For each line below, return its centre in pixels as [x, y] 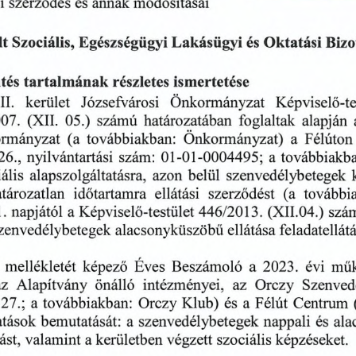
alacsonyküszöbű [169, 232]
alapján [324, 123]
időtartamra [110, 196]
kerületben [128, 341]
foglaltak [267, 123]
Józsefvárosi [120, 104]
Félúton [329, 139]
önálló [114, 286]
